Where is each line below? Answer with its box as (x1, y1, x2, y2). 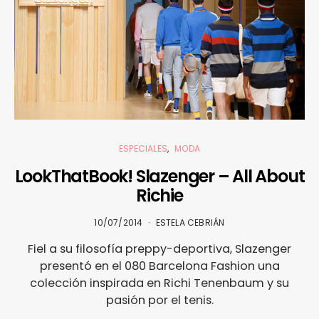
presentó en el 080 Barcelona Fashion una (39, 258, 280, 275)
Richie (136, 184, 183, 208)
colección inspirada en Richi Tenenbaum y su (30, 275, 289, 292)
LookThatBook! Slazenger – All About (14, 164, 305, 189)
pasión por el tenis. (105, 292, 214, 309)
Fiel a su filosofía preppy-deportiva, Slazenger (28, 241, 291, 258)
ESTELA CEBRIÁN (155, 216, 225, 229)
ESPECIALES (118, 142, 167, 155)
